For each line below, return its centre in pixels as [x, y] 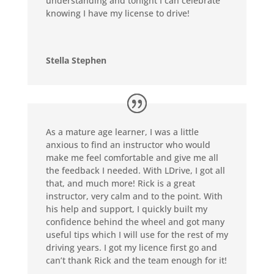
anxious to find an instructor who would [128, 145]
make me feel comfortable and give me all [132, 158]
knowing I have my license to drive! [117, 13]
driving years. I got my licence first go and [131, 248]
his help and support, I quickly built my [126, 209]
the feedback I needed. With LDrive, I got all [135, 171]
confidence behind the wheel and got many [135, 222]
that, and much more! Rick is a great [120, 183]
